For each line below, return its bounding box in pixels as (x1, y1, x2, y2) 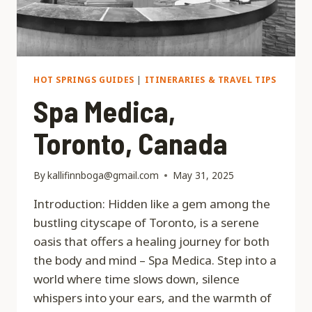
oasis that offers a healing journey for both (33, 233, 270, 250)
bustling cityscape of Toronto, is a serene (33, 214, 259, 231)
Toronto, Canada (33, 125, 228, 160)
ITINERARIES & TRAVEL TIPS (144, 73, 276, 85)
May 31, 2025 (173, 169, 235, 182)
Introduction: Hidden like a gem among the (33, 196, 270, 212)
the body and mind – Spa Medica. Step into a (33, 252, 276, 269)
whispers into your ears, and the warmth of (33, 290, 272, 306)
